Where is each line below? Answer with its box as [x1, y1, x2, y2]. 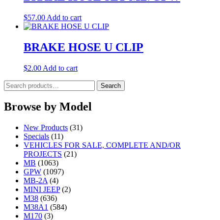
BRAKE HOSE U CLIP [24, 40, 143, 54]
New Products [24, 123, 68, 132]
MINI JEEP [24, 185, 60, 194]
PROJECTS [24, 150, 62, 159]
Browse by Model [4, 100, 92, 113]
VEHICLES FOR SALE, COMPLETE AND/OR [24, 141, 181, 150]
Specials [24, 132, 49, 141]
